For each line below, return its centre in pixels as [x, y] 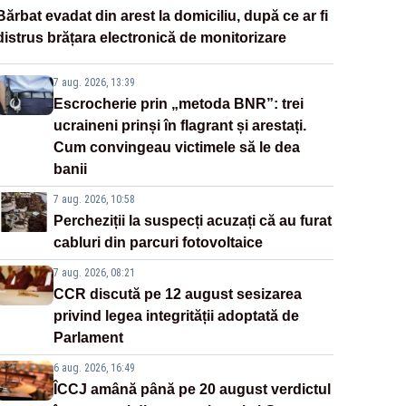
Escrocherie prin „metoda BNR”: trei [178, 103]
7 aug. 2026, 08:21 [94, 272]
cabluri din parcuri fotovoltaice [158, 242]
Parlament [88, 337]
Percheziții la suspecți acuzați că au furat [192, 220]
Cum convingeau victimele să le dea [176, 147]
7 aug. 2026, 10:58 [94, 199]
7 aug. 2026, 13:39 [94, 82]
